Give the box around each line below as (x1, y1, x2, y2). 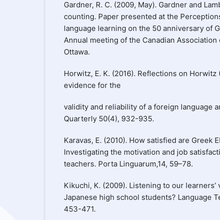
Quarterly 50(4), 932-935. (63, 113, 154, 123)
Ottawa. (63, 47, 90, 56)
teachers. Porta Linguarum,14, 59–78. (63, 159, 193, 168)
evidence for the (63, 80, 121, 90)
